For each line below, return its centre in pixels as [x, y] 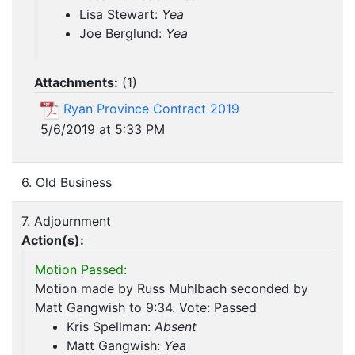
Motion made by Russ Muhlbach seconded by [172, 289]
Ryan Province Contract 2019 [151, 109]
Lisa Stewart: [120, 15]
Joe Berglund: [122, 34]
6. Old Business [67, 183]
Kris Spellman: [111, 327]
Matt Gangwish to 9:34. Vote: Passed [146, 308]
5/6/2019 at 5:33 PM [103, 129]
